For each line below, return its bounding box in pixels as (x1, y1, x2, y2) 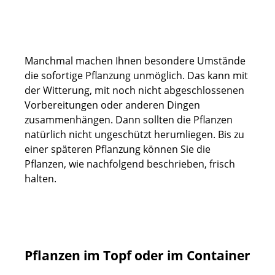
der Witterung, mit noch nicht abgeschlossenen (25, 83, 244, 97)
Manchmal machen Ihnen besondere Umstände (25, 53, 246, 68)
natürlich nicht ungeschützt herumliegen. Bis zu (25, 127, 244, 141)
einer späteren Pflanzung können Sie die (25, 142, 211, 156)
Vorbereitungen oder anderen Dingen (25, 98, 200, 112)
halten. (25, 171, 56, 185)
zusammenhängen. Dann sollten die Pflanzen (25, 112, 233, 126)
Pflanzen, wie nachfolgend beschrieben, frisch (25, 157, 235, 171)
